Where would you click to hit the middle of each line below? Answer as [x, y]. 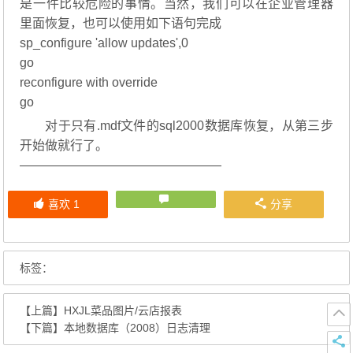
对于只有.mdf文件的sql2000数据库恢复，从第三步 [189, 126]
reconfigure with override [89, 83]
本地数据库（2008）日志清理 [137, 328]
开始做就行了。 [64, 146]
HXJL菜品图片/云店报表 [123, 311]
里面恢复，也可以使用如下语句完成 [121, 24]
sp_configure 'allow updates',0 [104, 43]
